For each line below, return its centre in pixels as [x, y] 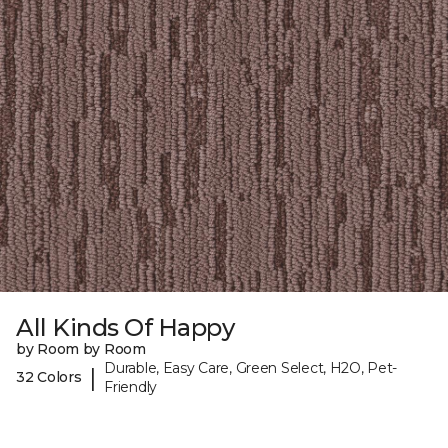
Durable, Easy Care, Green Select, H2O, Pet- [251, 367]
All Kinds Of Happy [125, 327]
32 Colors [49, 377]
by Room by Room [81, 348]
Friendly [130, 386]
